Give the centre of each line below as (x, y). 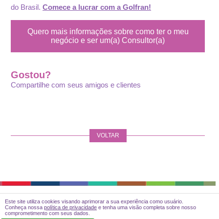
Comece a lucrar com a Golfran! (97, 7)
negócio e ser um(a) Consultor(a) (108, 40)
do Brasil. (27, 7)
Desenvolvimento (108, 207)
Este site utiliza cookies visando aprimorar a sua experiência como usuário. (94, 201)
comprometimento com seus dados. (47, 213)
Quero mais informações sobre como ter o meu (108, 32)
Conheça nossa (24, 207)
